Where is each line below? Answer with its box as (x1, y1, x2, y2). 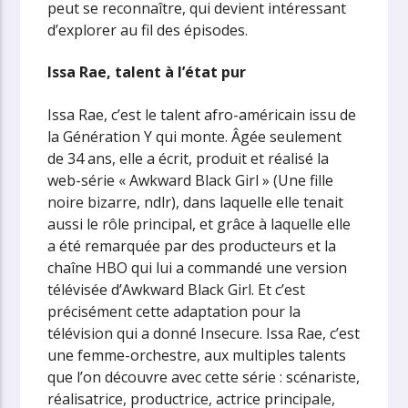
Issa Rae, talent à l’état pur (47, 62, 247, 83)
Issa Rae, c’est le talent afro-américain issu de (47, 104, 357, 125)
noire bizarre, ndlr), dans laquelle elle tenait (47, 191, 344, 212)
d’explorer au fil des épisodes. (47, 19, 252, 40)
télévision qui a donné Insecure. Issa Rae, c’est (47, 322, 361, 343)
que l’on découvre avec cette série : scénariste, (47, 366, 361, 387)
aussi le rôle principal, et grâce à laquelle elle (47, 213, 352, 234)
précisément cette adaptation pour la (47, 301, 301, 321)
